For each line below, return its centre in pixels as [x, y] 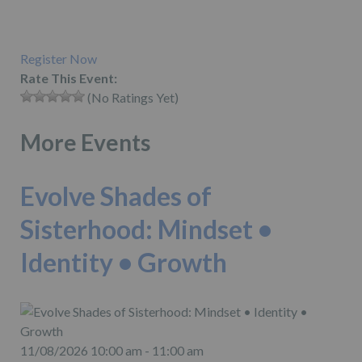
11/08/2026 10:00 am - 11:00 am [112, 351]
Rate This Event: [69, 78]
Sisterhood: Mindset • [146, 229]
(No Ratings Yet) [132, 97]
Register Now [59, 58]
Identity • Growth [124, 263]
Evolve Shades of [116, 196]
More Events [85, 142]
